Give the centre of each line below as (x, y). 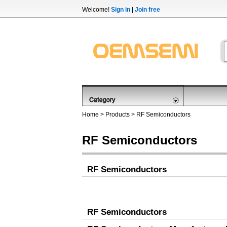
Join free (147, 10)
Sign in (121, 10)
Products (118, 115)
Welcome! (97, 10)
